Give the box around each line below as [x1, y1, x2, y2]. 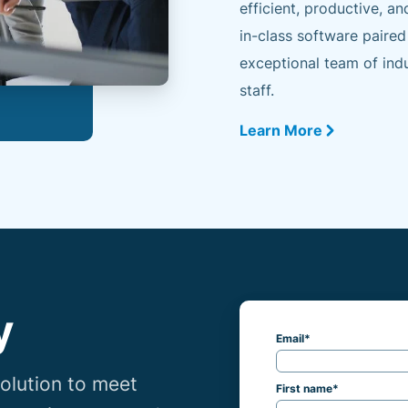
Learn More [240, 121, 323, 139]
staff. [240, 81, 275, 99]
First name [276, 382, 333, 396]
